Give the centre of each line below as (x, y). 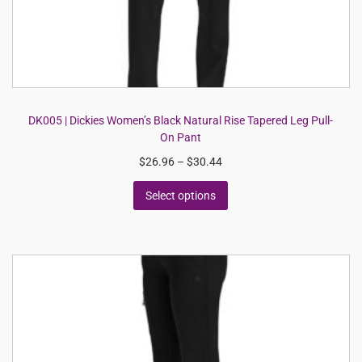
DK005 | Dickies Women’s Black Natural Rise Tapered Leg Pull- (181, 120)
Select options (181, 196)
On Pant (181, 137)
